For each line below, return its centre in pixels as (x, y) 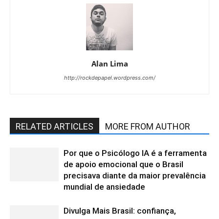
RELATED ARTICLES (55, 127)
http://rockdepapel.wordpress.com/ (109, 78)
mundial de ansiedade (104, 187)
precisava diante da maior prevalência (135, 176)
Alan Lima (109, 64)
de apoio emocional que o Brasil (123, 164)
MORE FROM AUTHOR (148, 127)
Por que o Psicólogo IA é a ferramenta (135, 153)
